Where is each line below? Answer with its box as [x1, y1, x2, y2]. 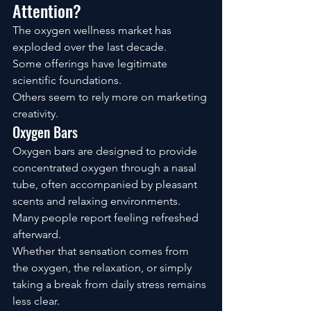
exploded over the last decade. [12, 40, 167, 53]
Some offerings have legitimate [12, 56, 170, 70]
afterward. [12, 227, 61, 241]
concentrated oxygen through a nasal [12, 160, 199, 174]
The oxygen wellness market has [12, 23, 174, 37]
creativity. [12, 106, 58, 120]
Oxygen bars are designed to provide [12, 144, 200, 158]
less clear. [12, 294, 60, 308]
